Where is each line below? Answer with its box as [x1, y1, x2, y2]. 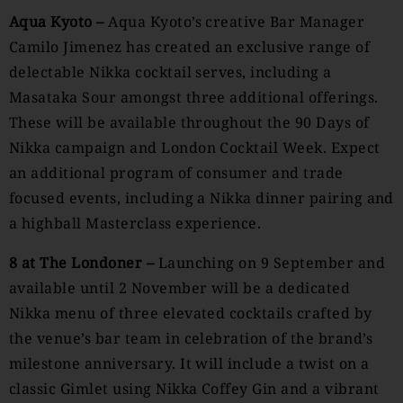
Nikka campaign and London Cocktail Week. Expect [9, 138, 381, 157]
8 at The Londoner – [9, 253, 158, 273]
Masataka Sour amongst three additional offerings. [9, 87, 379, 107]
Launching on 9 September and [157, 253, 386, 273]
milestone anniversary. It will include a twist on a [9, 354, 370, 373]
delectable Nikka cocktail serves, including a [9, 62, 332, 82]
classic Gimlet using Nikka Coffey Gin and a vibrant [9, 379, 380, 399]
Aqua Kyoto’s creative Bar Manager [108, 12, 365, 31]
